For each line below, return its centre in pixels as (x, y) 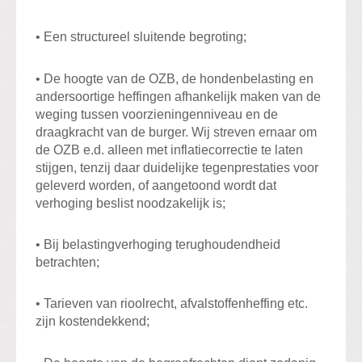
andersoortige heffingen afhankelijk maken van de (178, 96)
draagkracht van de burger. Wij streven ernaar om (176, 132)
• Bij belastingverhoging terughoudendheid (158, 244)
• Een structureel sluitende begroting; (141, 37)
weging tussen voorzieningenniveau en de (157, 114)
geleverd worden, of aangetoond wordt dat (156, 185)
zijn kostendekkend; (93, 322)
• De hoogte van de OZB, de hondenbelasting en (175, 78)
